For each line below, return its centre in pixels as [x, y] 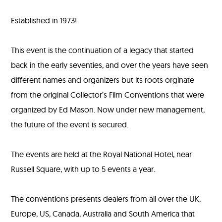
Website [190, 47]
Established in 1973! [44, 20]
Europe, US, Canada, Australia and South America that [103, 213]
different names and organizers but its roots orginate [103, 80]
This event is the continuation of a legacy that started [103, 50]
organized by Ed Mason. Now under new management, [108, 109]
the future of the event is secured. [70, 124]
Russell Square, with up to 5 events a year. [83, 169]
